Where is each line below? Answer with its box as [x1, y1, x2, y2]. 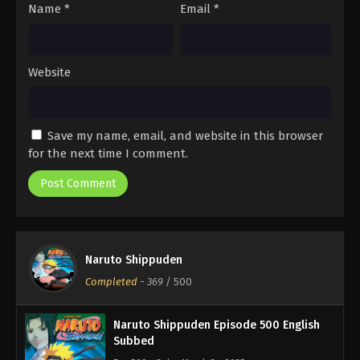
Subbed [113, 334, 154, 349]
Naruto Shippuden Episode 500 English [113, 318, 320, 333]
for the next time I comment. [28, 146, 188, 162]
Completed [85, 276, 137, 288]
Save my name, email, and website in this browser [47, 129, 323, 144]
